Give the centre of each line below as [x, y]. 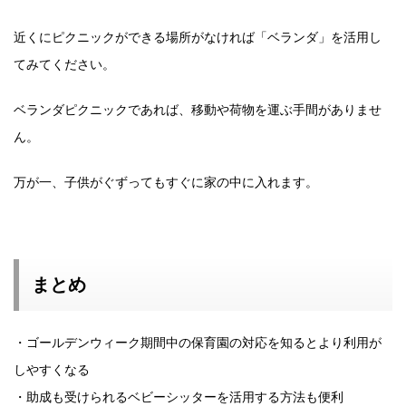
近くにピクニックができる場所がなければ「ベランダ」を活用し [198, 37]
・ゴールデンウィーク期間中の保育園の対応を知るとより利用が [198, 342]
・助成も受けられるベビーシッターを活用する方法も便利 [179, 396]
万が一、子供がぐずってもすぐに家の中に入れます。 [166, 182]
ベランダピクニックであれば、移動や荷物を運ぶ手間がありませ [198, 109]
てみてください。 [64, 64]
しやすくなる [52, 369]
